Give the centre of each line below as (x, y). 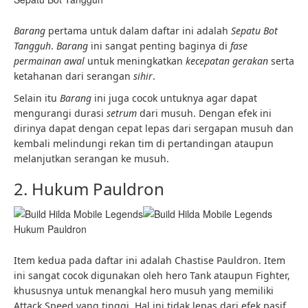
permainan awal (49, 60)
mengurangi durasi (60, 113)
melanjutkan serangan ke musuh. (91, 158)
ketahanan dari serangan (74, 76)
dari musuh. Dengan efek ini (204, 113)
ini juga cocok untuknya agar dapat (174, 98)
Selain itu (37, 98)
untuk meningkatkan (135, 60)
